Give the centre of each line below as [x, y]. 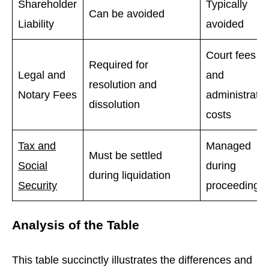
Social [33, 165]
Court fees [231, 55]
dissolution [115, 104]
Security [38, 185]
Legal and [42, 74]
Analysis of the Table [76, 225]
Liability [36, 23]
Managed [229, 145]
